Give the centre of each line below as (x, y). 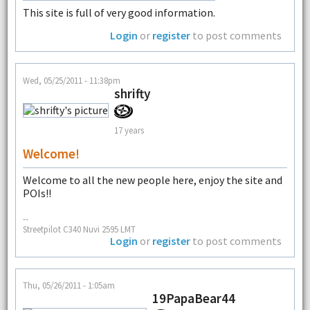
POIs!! (37, 193)
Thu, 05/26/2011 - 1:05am (69, 285)
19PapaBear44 (193, 299)
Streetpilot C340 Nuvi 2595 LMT (79, 229)
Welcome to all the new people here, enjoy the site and (152, 180)
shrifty (132, 93)
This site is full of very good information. (119, 13)
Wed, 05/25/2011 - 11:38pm (71, 80)
